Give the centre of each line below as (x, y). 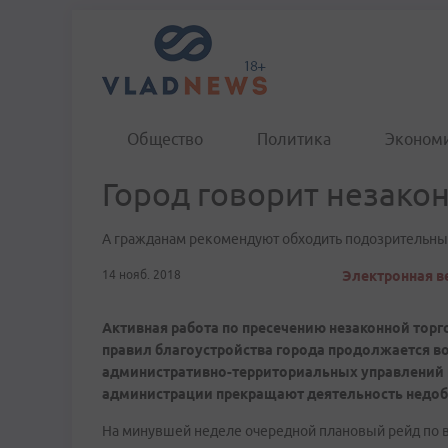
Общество (165, 139)
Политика (294, 139)
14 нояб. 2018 (141, 274)
